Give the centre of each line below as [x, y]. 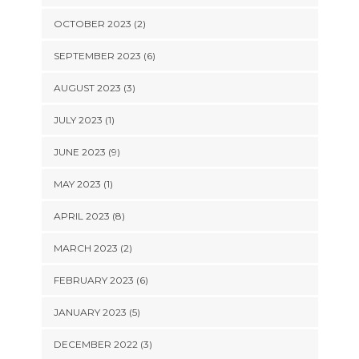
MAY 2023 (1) [83, 184]
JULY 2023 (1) [84, 120]
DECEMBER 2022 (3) [103, 344]
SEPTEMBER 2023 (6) [104, 56]
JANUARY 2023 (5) [97, 312]
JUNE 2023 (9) [87, 152]
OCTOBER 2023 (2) [99, 24]
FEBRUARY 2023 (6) [101, 280]
